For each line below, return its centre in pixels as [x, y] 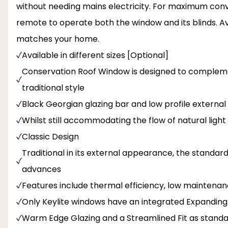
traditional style [53, 88]
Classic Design [50, 136]
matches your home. [58, 39]
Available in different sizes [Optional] [95, 55]
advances [41, 169]
